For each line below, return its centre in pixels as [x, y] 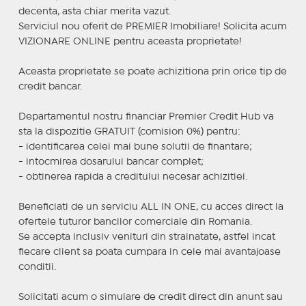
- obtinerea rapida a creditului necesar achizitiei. [133, 177]
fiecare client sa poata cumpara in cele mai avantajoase [149, 252]
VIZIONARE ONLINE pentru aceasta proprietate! [130, 41]
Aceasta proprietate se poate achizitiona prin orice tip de [152, 71]
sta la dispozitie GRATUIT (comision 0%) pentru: [129, 131]
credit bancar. [50, 86]
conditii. [37, 267]
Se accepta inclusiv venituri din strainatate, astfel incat [147, 237]
